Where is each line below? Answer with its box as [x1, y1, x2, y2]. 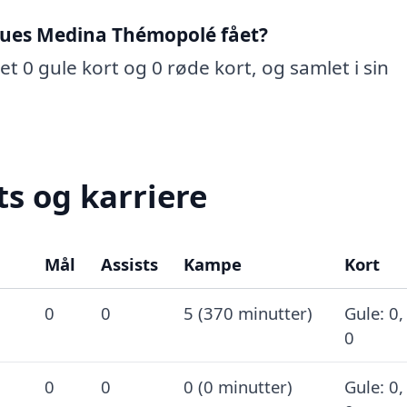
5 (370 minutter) [183, 301, 313, 324]
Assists [100, 252, 158, 275]
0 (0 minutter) [183, 374, 293, 398]
